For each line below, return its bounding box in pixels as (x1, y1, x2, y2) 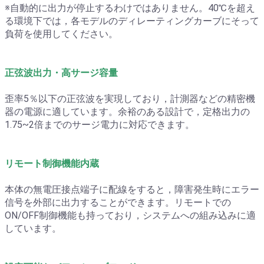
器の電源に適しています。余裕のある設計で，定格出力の (5, 105, 250, 117)
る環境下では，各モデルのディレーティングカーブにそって (5, 15, 259, 27)
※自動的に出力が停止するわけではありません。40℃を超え (5, 2, 255, 14)
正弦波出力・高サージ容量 (5, 67, 118, 78)
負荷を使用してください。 (5, 28, 118, 39)
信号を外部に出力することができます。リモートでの (5, 196, 231, 208)
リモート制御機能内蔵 (5, 157, 99, 169)
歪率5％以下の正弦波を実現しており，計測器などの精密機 (5, 93, 255, 104)
